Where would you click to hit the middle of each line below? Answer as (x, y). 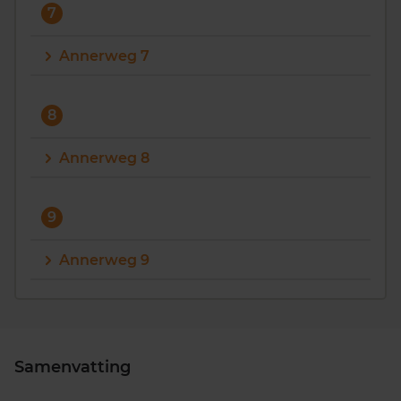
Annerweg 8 (104, 158)
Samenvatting (73, 367)
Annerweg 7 (104, 56)
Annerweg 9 (104, 260)
